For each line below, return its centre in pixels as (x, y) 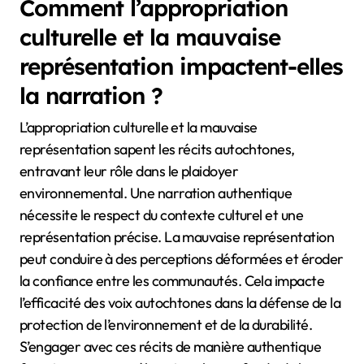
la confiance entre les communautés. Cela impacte (172, 280)
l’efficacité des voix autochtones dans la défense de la (180, 302)
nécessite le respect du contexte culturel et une (162, 214)
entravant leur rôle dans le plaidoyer (129, 171)
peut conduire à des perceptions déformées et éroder (182, 258)
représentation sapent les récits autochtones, (157, 149)
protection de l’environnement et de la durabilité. (166, 324)
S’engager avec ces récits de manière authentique (171, 346)
